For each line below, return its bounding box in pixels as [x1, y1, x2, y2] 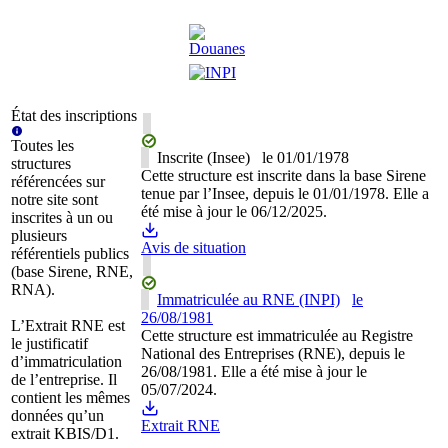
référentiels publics [11, 245, 129, 263]
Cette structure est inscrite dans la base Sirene [141, 167, 426, 185]
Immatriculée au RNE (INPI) [157, 291, 340, 309]
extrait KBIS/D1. [11, 425, 119, 443]
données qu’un [11, 407, 104, 425]
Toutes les [11, 137, 74, 155]
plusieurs [11, 227, 67, 245]
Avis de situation [141, 239, 246, 257]
